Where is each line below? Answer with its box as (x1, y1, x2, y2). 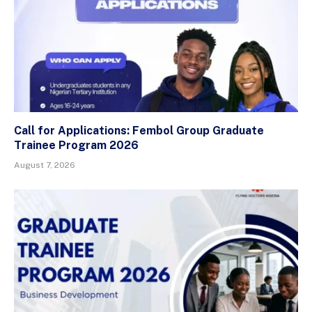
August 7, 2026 (14, 160, 75, 171)
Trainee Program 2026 (14, 139, 139, 153)
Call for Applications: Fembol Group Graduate (14, 124, 264, 138)
